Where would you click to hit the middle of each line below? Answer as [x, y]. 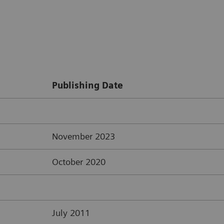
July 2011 [71, 212]
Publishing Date [87, 85]
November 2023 [83, 136]
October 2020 [79, 161]
